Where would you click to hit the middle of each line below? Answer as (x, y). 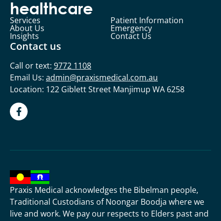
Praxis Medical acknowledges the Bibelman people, (104, 190)
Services (25, 20)
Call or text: (32, 65)
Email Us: (28, 77)
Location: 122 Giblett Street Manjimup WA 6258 (97, 89)
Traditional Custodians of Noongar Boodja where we (107, 202)
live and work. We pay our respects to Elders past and (109, 213)
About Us (27, 28)
